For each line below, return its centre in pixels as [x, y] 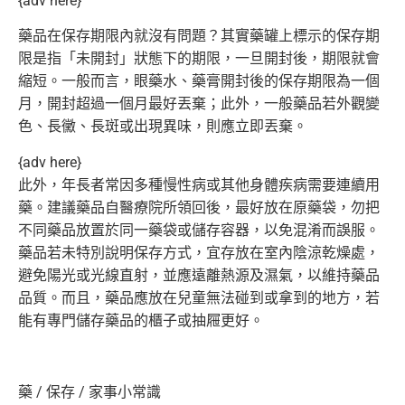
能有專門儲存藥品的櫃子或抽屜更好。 [141, 320]
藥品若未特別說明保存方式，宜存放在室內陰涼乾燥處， [199, 252]
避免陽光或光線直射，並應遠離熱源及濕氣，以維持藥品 [199, 275]
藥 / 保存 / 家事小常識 [89, 391]
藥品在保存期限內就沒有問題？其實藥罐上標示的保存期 [199, 36]
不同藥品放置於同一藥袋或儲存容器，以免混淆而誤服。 [199, 230]
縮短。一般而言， [76, 81]
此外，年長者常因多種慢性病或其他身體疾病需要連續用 [199, 184]
